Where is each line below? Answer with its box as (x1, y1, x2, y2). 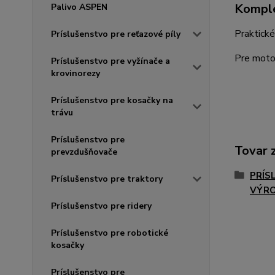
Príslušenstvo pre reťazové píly (51, 28, 180, 40)
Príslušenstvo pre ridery (51, 199, 152, 212)
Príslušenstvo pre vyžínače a (51, 55, 170, 67)
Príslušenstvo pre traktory (51, 172, 163, 185)
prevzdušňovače (51, 145, 117, 158)
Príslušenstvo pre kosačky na (51, 94, 173, 106)
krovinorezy (51, 67, 100, 79)
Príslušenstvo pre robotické (51, 227, 168, 239)
